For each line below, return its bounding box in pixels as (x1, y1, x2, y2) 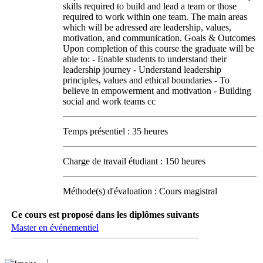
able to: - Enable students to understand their (63, 54, 227, 64)
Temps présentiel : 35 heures (63, 126, 168, 136)
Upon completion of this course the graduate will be (63, 43, 254, 53)
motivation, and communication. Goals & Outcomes (63, 33, 255, 43)
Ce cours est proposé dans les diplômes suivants (11, 210, 199, 220)
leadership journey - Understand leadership (63, 65, 221, 75)
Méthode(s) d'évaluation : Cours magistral (63, 186, 217, 196)
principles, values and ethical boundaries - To (63, 75, 230, 85)
